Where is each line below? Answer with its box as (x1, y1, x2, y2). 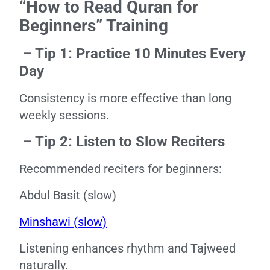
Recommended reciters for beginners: (19, 162, 222, 176)
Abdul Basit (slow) (19, 188, 116, 202)
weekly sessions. (19, 108, 109, 122)
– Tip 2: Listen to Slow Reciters (19, 133, 225, 150)
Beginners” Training (19, 16, 168, 36)
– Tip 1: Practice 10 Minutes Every (19, 45, 246, 62)
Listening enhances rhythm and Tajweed (19, 241, 236, 256)
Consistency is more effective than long (19, 91, 231, 105)
